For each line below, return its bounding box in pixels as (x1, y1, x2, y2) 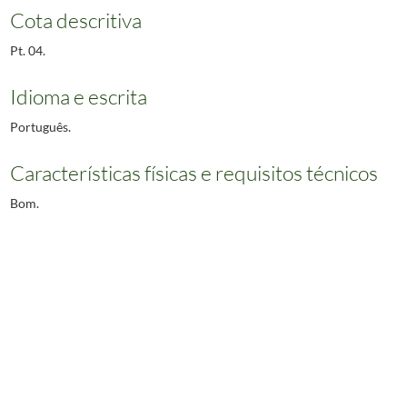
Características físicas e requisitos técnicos (9, 160, 378, 186)
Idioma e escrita (9, 83, 147, 109)
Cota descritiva (9, 6, 142, 33)
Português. (9, 118, 71, 134)
